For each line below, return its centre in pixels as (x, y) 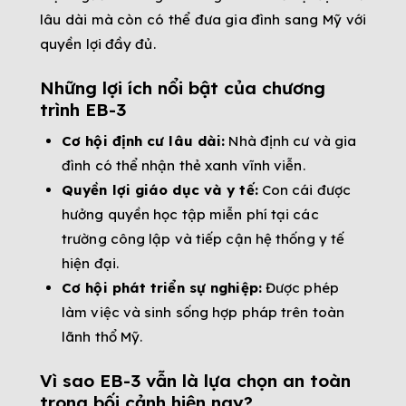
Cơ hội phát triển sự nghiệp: (162, 288)
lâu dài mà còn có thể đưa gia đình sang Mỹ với (203, 20)
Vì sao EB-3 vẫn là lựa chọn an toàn (195, 381)
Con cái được (304, 190)
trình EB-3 (83, 110)
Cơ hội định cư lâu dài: (144, 141)
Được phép (300, 288)
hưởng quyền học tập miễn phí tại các (190, 215)
